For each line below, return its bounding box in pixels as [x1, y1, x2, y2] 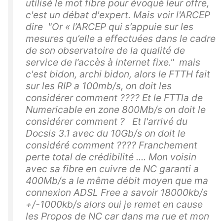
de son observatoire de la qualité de [26, 44, 185, 56]
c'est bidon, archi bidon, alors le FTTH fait [26, 68, 210, 80]
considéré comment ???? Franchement [26, 139, 197, 151]
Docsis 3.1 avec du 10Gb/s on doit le [26, 127, 185, 139]
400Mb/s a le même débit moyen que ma [26, 174, 208, 186]
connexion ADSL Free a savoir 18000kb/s [26, 186, 208, 198]
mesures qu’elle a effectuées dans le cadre [26, 32, 216, 44]
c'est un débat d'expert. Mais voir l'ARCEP [26, 8, 210, 21]
